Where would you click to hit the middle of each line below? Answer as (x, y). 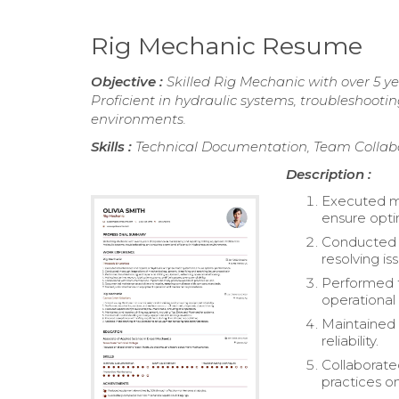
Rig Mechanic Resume (227, 46)
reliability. (350, 341)
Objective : (129, 81)
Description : (329, 174)
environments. (138, 119)
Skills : (113, 147)
